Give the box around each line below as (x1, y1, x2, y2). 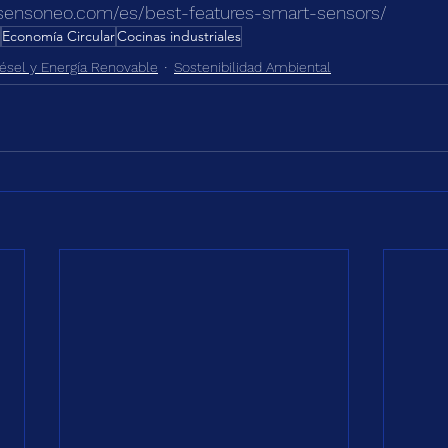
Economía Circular (2, 27, 115, 46)
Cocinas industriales (117, 27, 241, 46)
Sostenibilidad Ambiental (174, 59, 331, 76)
